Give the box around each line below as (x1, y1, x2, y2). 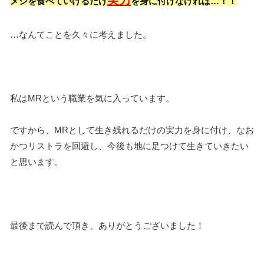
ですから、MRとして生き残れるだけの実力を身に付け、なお (10, 125, 254, 136)
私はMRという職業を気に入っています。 (10, 93, 174, 104)
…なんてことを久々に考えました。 (10, 29, 151, 40)
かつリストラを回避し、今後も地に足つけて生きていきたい (10, 141, 249, 151)
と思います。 (10, 157, 63, 167)
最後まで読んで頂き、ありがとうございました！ (10, 220, 204, 231)
